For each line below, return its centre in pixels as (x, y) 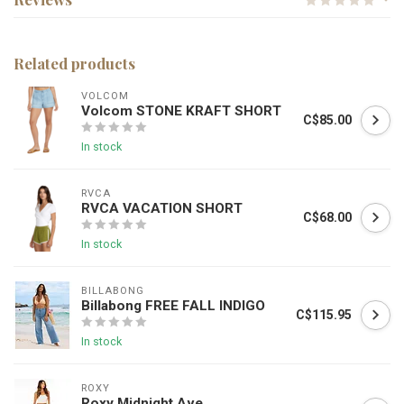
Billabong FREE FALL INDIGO (173, 306)
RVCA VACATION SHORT (162, 209)
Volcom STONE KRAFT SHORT (181, 111)
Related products (74, 64)
